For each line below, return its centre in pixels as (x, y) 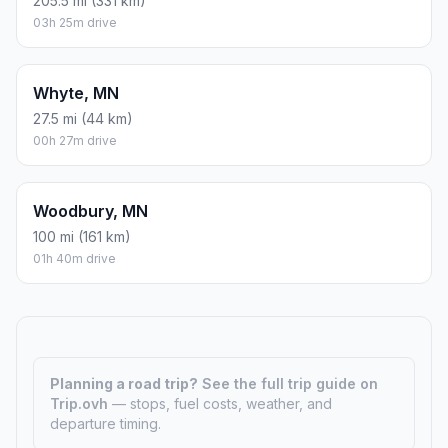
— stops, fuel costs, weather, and (222, 403)
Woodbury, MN (90, 210)
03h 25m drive (75, 22)
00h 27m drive (75, 140)
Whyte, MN (76, 92)
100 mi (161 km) (82, 236)
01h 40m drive (74, 258)
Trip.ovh (81, 403)
